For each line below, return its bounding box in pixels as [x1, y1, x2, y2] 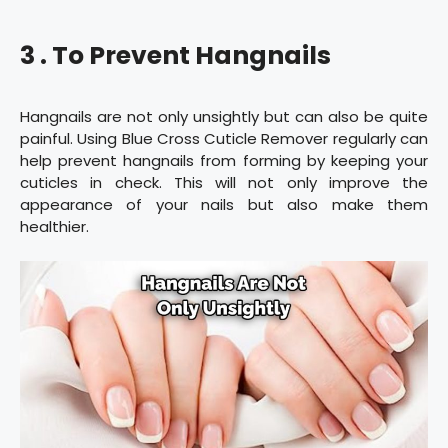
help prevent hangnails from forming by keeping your [20, 150, 428, 172]
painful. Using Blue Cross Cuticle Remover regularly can [20, 128, 428, 150]
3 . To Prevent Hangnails [20, 38, 331, 74]
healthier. [20, 216, 89, 238]
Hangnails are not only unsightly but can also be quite [20, 106, 428, 128]
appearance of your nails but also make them [20, 194, 428, 216]
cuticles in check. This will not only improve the [20, 172, 428, 194]
